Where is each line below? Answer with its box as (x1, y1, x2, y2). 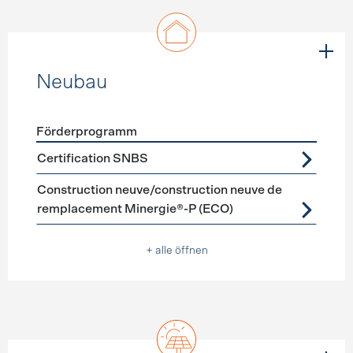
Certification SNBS (36, 152, 148, 165)
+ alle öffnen (145, 245, 208, 256)
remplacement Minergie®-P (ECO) (36, 203, 233, 215)
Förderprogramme (35, 145, 140, 158)
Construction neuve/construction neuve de (36, 184, 282, 196)
